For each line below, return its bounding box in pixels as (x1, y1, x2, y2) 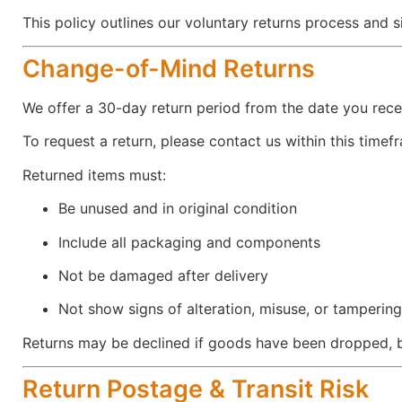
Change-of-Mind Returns (22, 54, 315, 84)
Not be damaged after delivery (58, 267, 268, 285)
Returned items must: (22, 165, 166, 184)
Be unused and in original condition (58, 199, 297, 218)
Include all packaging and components (58, 232, 320, 251)
